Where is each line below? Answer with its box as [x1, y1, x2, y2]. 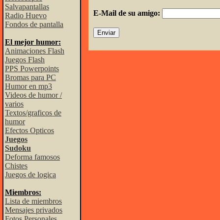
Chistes [5, 162, 27, 170]
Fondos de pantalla [5, 20, 63, 28]
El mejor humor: [5, 38, 61, 46]
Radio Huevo [5, 11, 47, 20]
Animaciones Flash [5, 47, 64, 55]
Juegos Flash [5, 55, 45, 64]
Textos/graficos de [5, 109, 61, 117]
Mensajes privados [5, 206, 62, 214]
